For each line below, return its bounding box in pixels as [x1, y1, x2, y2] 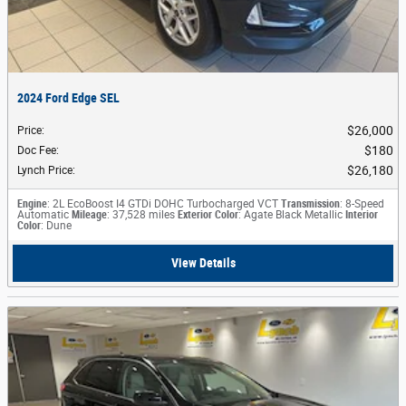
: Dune [41, 218, 72, 232]
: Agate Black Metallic [238, 208, 343, 221]
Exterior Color [178, 208, 238, 221]
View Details [170, 255, 236, 270]
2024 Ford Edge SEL [17, 90, 120, 105]
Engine [17, 197, 47, 210]
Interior [345, 208, 378, 221]
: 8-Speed [340, 197, 384, 210]
